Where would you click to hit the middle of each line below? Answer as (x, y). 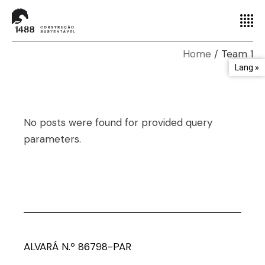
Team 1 (237, 54)
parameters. (53, 139)
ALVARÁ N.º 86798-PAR (78, 247)
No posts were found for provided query (118, 122)
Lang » (247, 67)
